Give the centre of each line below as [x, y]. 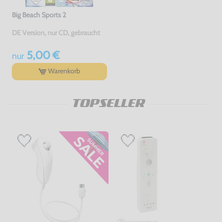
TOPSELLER [108, 104]
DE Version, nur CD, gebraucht [56, 32]
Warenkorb [64, 71]
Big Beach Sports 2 [39, 15]
